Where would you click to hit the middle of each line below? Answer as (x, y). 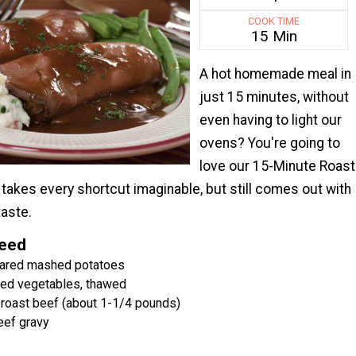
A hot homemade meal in (275, 74)
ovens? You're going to (269, 143)
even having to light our (270, 120)
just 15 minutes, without (274, 97)
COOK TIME (274, 21)
